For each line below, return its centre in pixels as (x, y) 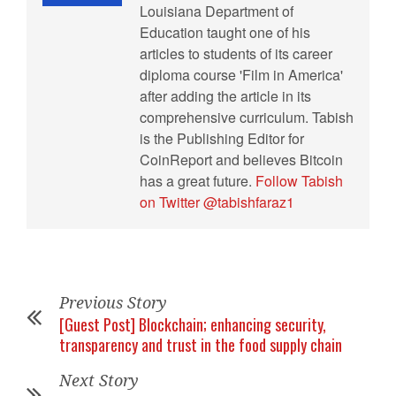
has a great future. (198, 181)
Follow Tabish (299, 181)
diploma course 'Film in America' (241, 75)
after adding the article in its (225, 96)
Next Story (99, 381)
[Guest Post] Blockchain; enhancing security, (193, 325)
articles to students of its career (236, 54)
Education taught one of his (225, 33)
